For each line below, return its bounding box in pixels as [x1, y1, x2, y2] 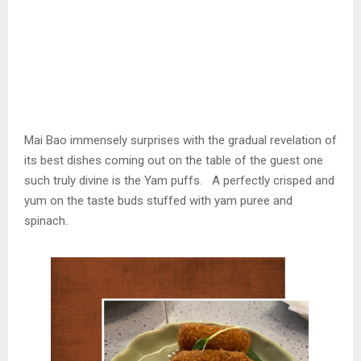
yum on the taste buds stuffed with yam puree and [24, 193, 293, 209]
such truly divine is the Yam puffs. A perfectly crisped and [24, 173, 334, 189]
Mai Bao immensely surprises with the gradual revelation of [24, 133, 337, 148]
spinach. [24, 214, 68, 229]
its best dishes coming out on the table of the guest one [24, 153, 323, 168]
